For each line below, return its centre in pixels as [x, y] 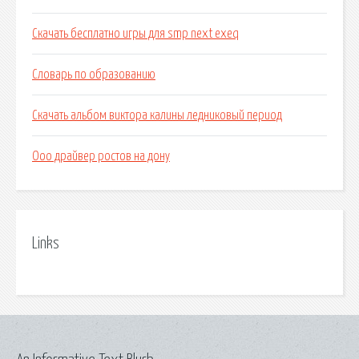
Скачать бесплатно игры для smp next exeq [135, 34]
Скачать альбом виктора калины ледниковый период [157, 116]
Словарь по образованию [94, 75]
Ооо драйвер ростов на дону [101, 157]
